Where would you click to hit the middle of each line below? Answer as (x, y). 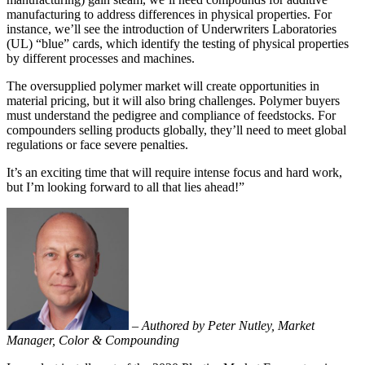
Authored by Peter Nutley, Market (228, 325)
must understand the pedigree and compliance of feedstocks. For (171, 115)
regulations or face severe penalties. (97, 144)
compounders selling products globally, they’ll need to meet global (176, 130)
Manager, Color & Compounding (93, 340)
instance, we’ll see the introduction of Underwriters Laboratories (172, 29)
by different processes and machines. (101, 58)
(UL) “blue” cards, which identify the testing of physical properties (178, 43)
